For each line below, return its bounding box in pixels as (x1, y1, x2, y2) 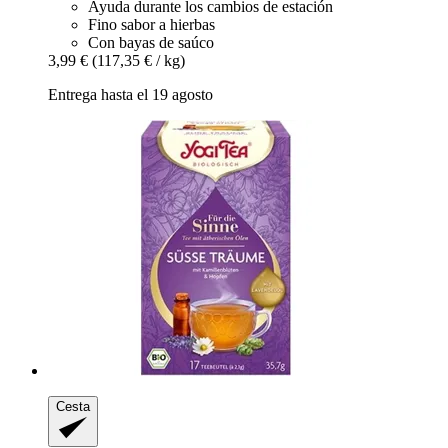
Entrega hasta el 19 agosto (48, 86, 213, 104)
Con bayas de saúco (88, 34, 214, 52)
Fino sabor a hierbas (88, 16, 215, 34)
